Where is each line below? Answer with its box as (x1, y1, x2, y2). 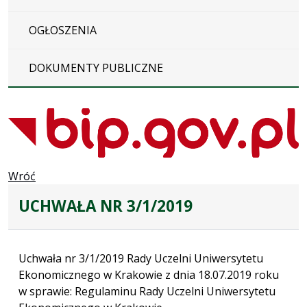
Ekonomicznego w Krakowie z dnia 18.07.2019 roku (19, 267, 279, 282)
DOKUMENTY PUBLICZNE (29, 60, 163, 75)
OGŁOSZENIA (29, 22, 97, 38)
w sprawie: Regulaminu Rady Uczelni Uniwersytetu (19, 283, 275, 299)
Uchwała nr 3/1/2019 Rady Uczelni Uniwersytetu (19, 250, 263, 266)
